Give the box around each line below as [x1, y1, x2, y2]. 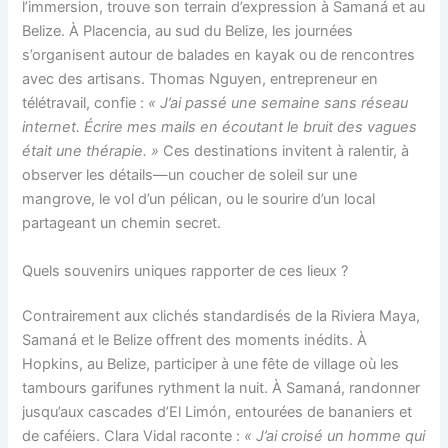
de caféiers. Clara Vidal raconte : [22, 427, 245, 446]
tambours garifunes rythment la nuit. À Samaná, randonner [22, 379, 421, 398]
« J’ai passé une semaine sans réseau [148, 94, 409, 113]
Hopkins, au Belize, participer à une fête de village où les [22, 355, 400, 374]
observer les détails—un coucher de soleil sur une [22, 166, 358, 185]
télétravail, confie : [22, 94, 149, 113]
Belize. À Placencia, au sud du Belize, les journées [22, 22, 354, 41]
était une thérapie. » [22, 142, 160, 161]
